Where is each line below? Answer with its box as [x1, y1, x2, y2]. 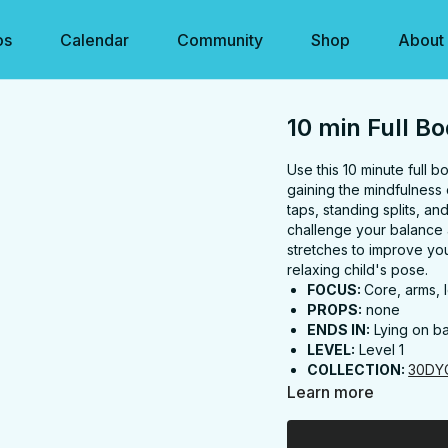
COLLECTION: [307, 361, 409, 378]
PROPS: [307, 301, 363, 318]
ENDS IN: [307, 321, 371, 338]
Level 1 [355, 341, 405, 358]
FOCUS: [307, 281, 365, 298]
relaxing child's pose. [287, 261, 429, 278]
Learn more [287, 382, 375, 402]
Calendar [59, 30, 129, 50]
